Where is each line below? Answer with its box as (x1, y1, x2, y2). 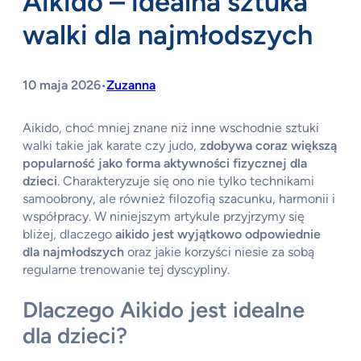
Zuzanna (106, 77, 156, 93)
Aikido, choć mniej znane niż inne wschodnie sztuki (23, 119, 319, 135)
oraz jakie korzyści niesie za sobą (124, 243, 314, 259)
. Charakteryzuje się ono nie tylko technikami (57, 172, 314, 189)
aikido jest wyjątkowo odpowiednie (115, 226, 321, 242)
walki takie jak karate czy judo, (23, 137, 200, 153)
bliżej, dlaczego (23, 226, 115, 242)
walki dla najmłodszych (23, 18, 313, 52)
